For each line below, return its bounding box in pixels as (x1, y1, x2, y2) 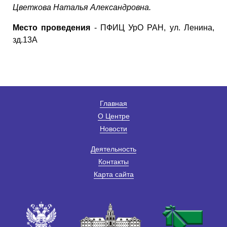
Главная (100, 99, 127, 108)
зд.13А (13, 35, 37, 45)
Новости (100, 125, 127, 133)
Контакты (98, 158, 129, 166)
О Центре (97, 112, 130, 121)
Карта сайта (93, 170, 134, 179)
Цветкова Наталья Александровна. (13, 3, 151, 12)
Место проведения (13, 23, 91, 32)
